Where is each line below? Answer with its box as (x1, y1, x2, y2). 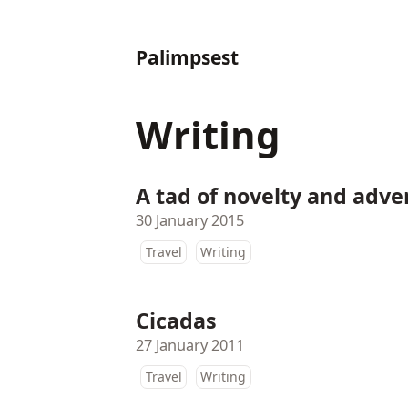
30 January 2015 (136, 210, 245, 231)
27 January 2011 (136, 335, 245, 356)
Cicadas (136, 306, 218, 336)
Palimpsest (136, 44, 240, 70)
